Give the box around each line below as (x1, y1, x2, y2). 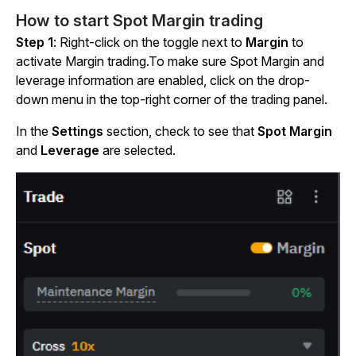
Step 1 (16, 34, 53, 51)
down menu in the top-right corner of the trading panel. (16, 91, 327, 108)
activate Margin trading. (16, 53, 149, 70)
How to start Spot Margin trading (16, 11, 263, 31)
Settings (52, 123, 103, 140)
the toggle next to (141, 34, 246, 51)
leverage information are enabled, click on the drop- (16, 72, 310, 89)
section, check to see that (103, 123, 257, 140)
